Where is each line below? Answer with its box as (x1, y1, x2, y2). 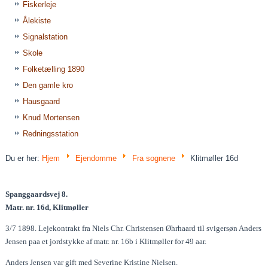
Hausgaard (23, 97, 60, 106)
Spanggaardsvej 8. (5, 189, 68, 199)
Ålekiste (23, 16, 51, 25)
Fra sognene (132, 153, 175, 163)
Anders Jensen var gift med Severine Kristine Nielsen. (5, 257, 178, 267)
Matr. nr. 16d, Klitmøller (5, 202, 89, 212)
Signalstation (23, 32, 68, 41)
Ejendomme (75, 153, 117, 163)
